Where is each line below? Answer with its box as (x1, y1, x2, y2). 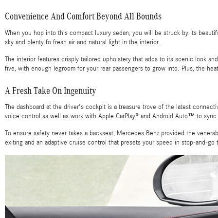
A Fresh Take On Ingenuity (5, 85, 96, 96)
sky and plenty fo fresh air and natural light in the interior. (5, 38, 161, 46)
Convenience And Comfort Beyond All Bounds (5, 11, 162, 22)
